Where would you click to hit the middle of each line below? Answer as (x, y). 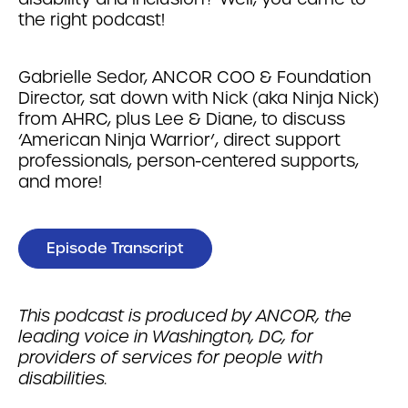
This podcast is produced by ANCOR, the (185, 316)
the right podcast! (92, 20)
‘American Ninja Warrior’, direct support (179, 140)
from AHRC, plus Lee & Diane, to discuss (182, 119)
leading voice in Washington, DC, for (166, 337)
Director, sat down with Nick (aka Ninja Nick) (199, 98)
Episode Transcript (116, 248)
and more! (60, 182)
